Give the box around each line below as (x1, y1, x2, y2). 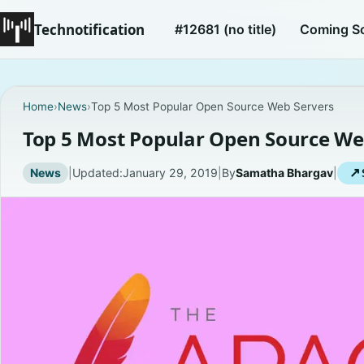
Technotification (34, 19, 145, 39)
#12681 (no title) (175, 20, 277, 37)
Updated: (71, 166, 123, 180)
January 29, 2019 (122, 166, 218, 180)
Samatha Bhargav (235, 166, 333, 180)
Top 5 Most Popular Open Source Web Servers (90, 99, 334, 113)
